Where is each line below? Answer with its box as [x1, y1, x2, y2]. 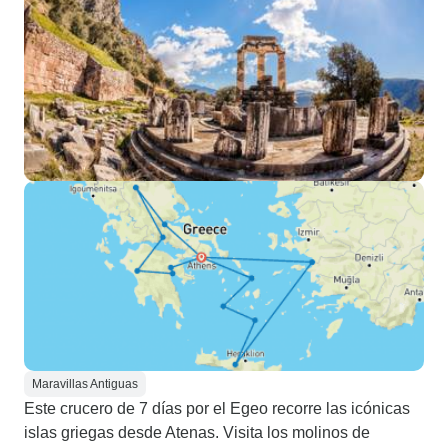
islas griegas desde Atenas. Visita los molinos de [24, 424, 370, 441]
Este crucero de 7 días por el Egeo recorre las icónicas [24, 400, 410, 417]
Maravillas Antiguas [32, 377, 138, 391]
